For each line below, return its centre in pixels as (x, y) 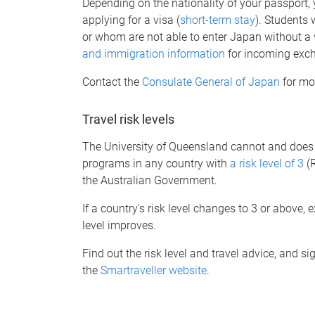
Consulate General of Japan (211, 82)
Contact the (112, 82)
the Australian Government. (150, 180)
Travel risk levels (128, 119)
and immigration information (154, 53)
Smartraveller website (154, 270)
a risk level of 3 (267, 163)
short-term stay (218, 20)
